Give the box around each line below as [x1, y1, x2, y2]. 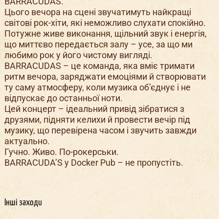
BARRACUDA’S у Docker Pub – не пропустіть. [4, 157, 183, 168]
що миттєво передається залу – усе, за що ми [4, 39, 193, 50]
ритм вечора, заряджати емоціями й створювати [4, 71, 206, 82]
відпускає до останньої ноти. [4, 93, 123, 104]
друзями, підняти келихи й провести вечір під [4, 114, 190, 125]
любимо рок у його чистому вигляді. [4, 50, 153, 61]
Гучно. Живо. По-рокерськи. [4, 147, 119, 157]
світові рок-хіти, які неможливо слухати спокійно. [4, 18, 206, 28]
